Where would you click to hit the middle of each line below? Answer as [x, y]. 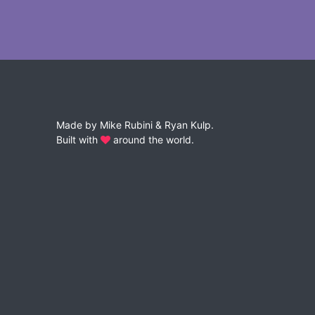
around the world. [152, 139]
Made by [78, 124]
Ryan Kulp [187, 124]
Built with [78, 139]
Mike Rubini [126, 124]
